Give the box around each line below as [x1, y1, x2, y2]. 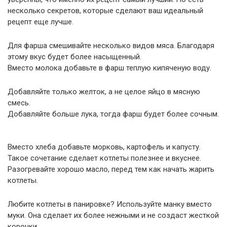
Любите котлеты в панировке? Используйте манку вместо [8, 200, 212, 209]
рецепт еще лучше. [8, 17, 73, 26]
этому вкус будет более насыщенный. [8, 52, 141, 61]
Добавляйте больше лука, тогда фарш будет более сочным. [8, 109, 219, 119]
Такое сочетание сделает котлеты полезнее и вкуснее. [8, 154, 201, 163]
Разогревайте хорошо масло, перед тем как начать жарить [8, 165, 214, 174]
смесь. [8, 98, 30, 107]
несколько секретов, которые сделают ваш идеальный [8, 6, 203, 15]
